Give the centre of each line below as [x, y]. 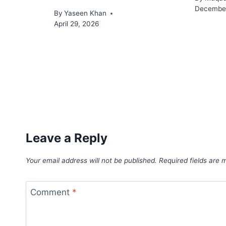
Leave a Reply [67, 138]
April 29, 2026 [76, 24]
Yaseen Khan [86, 13]
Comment [51, 192]
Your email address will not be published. [91, 160]
